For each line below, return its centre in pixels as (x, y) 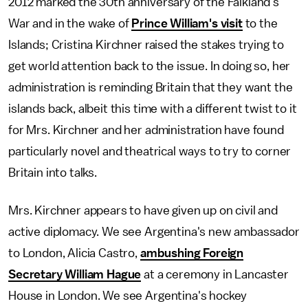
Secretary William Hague (75, 274)
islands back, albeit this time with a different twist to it (153, 109)
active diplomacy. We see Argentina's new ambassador (154, 232)
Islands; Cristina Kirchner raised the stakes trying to (146, 45)
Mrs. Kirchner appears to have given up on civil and (143, 210)
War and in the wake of (70, 23)
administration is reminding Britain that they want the (151, 87)
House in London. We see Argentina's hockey (128, 296)
